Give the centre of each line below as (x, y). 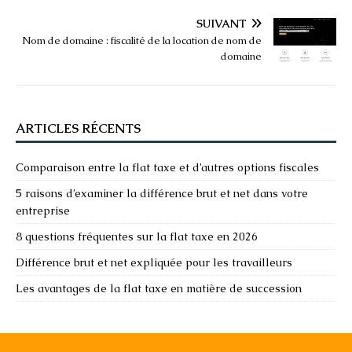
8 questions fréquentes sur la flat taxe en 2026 (137, 236)
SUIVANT (222, 23)
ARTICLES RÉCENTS (78, 128)
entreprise (43, 210)
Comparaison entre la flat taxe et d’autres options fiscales (167, 167)
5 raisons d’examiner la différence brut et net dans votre (162, 193)
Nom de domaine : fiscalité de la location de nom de (142, 40)
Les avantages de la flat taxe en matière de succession (159, 288)
